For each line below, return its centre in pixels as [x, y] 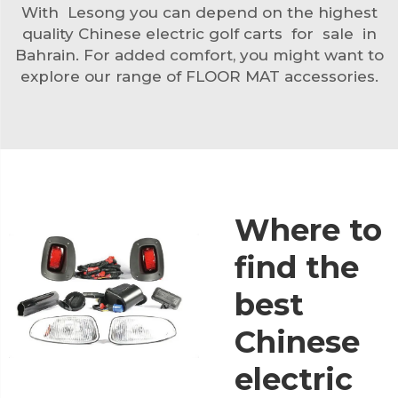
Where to [308, 230]
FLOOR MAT [232, 76]
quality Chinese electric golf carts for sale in [199, 33]
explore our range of [103, 76]
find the [297, 267]
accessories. [329, 76]
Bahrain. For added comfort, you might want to [199, 55]
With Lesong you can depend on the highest [199, 12]
